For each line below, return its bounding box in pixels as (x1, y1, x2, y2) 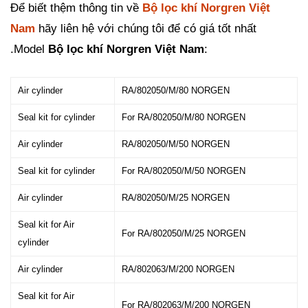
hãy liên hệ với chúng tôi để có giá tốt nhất (38, 22, 256, 35)
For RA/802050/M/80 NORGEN (122, 112, 245, 122)
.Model (10, 43, 48, 56)
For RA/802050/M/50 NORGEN (122, 166, 245, 176)
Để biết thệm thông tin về (10, 1, 142, 14)
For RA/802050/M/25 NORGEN (122, 228, 245, 239)
